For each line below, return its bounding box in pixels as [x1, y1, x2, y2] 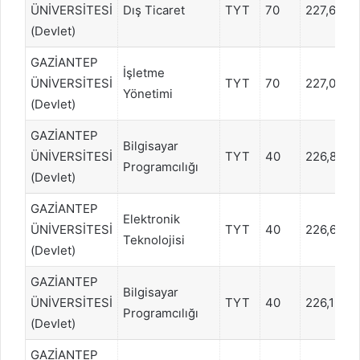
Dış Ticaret [123, 2, 185, 18]
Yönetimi [123, 85, 173, 101]
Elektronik [123, 211, 180, 227]
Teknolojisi [123, 231, 185, 247]
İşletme [123, 64, 165, 80]
